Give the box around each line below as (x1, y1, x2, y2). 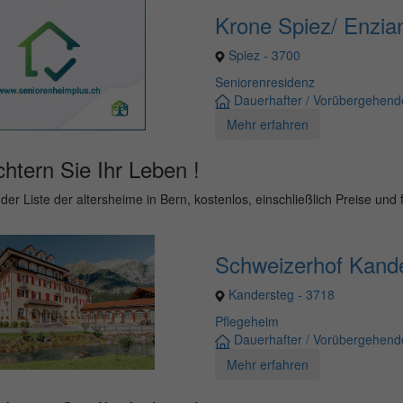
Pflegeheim (214, 312, 279, 331)
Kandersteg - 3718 (224, 285, 335, 304)
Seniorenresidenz (214, 73, 315, 91)
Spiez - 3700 (224, 46, 300, 64)
